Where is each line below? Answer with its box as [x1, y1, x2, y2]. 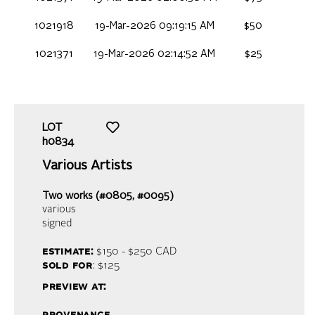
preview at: [42, 281, 107, 292]
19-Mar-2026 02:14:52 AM [94, 49, 215, 59]
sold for [42, 260, 93, 271]
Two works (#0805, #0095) [42, 191, 174, 201]
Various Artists [42, 159, 132, 172]
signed [42, 218, 72, 229]
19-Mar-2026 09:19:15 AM [94, 20, 214, 31]
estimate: [42, 246, 94, 257]
